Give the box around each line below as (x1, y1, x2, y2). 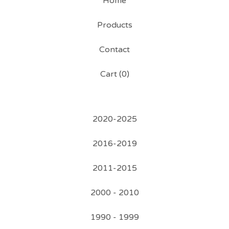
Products (97, 20, 132, 30)
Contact (99, 44, 130, 55)
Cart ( (100, 69, 122, 79)
